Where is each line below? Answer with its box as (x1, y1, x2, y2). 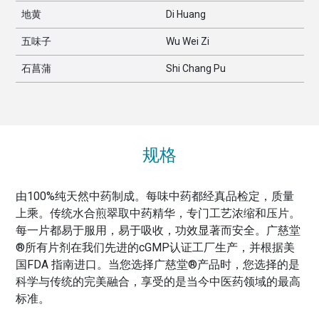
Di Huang (165, 9, 206, 21)
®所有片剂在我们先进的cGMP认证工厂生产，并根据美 (15, 241, 295, 255)
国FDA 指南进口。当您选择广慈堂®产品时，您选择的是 (15, 258, 300, 272)
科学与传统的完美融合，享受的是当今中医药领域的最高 (15, 275, 300, 289)
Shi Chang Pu (165, 63, 226, 75)
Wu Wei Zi (165, 36, 209, 48)
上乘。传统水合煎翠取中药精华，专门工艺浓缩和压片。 (15, 206, 300, 221)
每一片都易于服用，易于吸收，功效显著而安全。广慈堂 (15, 224, 300, 238)
